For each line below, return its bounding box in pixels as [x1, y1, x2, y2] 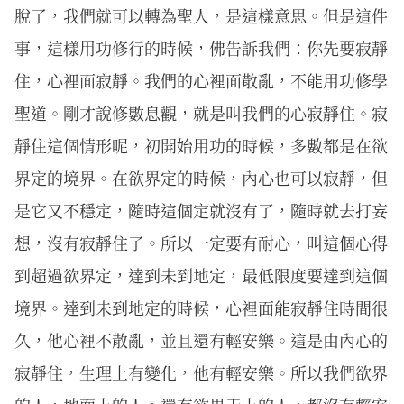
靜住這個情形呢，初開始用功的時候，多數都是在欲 [14, 133, 388, 157]
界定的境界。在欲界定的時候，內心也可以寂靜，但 [14, 165, 388, 189]
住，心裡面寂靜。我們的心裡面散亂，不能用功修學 [14, 68, 388, 92]
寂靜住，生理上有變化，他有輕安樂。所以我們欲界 [14, 360, 388, 384]
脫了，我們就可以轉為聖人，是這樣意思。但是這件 [14, 3, 388, 27]
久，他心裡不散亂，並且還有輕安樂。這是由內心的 [14, 327, 388, 352]
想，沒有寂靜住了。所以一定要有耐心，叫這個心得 [14, 230, 388, 254]
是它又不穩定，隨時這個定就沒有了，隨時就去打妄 [14, 197, 388, 222]
